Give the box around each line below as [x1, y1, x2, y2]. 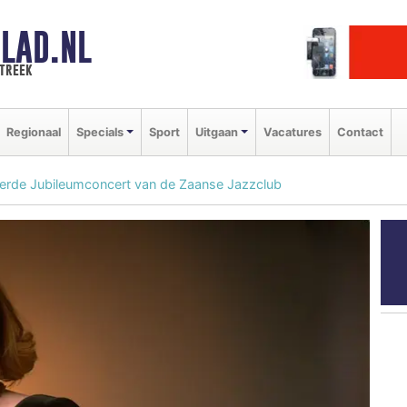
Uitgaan [194, 124, 238, 139]
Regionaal [6, 124, 61, 139]
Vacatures [263, 124, 322, 139]
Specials [76, 124, 124, 139]
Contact [336, 124, 383, 139]
